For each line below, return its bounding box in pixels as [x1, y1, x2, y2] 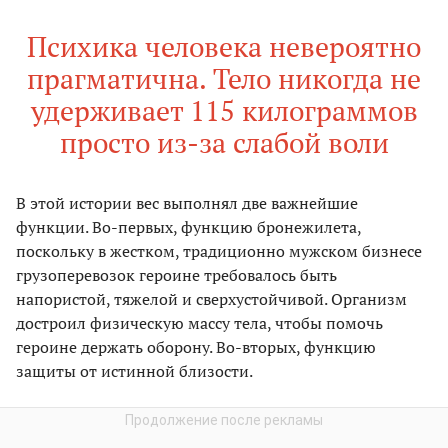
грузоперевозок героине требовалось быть [16, 263, 337, 286]
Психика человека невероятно [27, 27, 421, 65]
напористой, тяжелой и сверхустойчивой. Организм [16, 287, 407, 310]
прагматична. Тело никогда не [27, 59, 421, 97]
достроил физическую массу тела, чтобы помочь [16, 311, 383, 334]
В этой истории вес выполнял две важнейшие [16, 191, 358, 214]
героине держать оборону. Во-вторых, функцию [16, 335, 376, 358]
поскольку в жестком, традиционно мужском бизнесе [16, 239, 422, 262]
